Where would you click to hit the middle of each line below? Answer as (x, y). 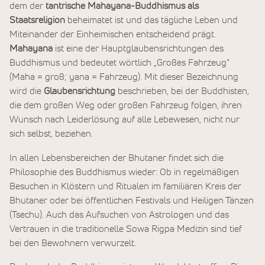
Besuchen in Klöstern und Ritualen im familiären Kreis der (125, 186)
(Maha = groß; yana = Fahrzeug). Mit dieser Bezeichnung (124, 77)
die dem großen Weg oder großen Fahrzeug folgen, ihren (126, 106)
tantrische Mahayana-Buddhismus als (121, 6)
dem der (26, 6)
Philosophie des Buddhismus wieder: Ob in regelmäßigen (124, 172)
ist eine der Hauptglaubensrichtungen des (139, 49)
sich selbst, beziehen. (51, 134)
